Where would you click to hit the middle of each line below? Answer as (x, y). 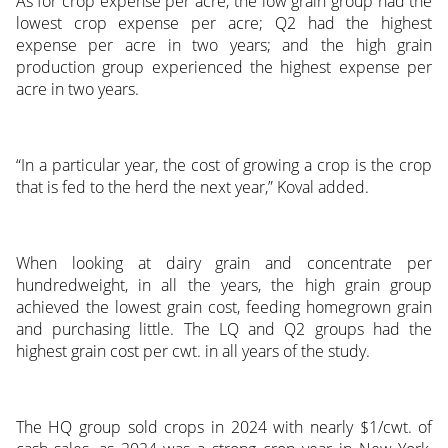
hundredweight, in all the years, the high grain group (224, 285)
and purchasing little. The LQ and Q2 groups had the (224, 329)
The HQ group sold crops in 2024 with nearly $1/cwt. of (224, 427)
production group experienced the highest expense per (224, 67)
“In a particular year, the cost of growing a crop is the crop (224, 165)
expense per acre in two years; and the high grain (224, 45)
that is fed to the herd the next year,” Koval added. (192, 187)
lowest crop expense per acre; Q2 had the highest (224, 23)
